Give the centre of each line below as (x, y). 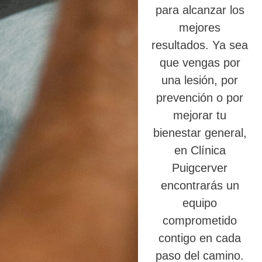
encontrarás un (200, 186)
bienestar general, (200, 133)
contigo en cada (200, 238)
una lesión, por (200, 80)
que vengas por (200, 63)
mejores (200, 28)
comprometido (200, 221)
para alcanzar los (200, 10)
